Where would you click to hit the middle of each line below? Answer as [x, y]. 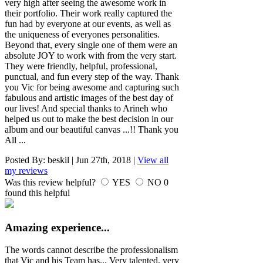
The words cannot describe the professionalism [91, 250]
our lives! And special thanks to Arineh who [86, 108]
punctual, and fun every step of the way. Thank [92, 76]
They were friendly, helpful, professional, [81, 66]
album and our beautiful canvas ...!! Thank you [92, 129]
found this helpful [37, 193]
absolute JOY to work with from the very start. [91, 55]
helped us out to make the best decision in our [89, 119]
